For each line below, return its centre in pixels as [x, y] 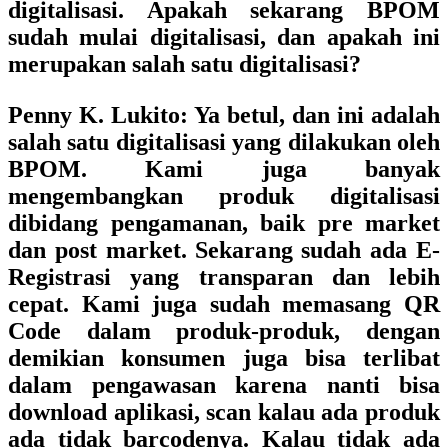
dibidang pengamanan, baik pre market [224, 223]
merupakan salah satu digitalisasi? [184, 64]
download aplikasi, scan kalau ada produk [224, 412]
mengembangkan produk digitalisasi [224, 196]
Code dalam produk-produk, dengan [224, 331]
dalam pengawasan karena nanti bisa [224, 385]
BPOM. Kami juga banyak [224, 169]
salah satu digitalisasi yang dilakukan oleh [224, 142]
